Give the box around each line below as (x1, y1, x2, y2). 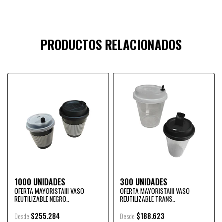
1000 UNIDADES (14, 176, 65, 188)
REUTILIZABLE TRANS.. (120, 194, 175, 204)
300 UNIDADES (120, 176, 167, 188)
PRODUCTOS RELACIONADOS (40, 35, 182, 54)
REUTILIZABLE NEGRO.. (14, 194, 69, 204)
